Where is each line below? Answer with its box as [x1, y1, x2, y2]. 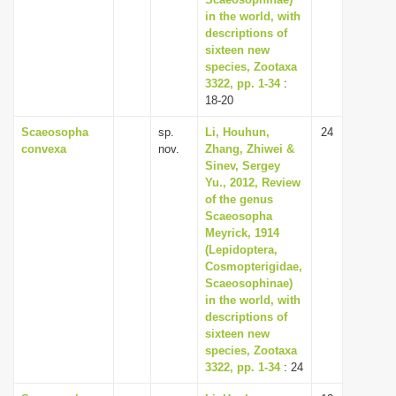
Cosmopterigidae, [205, 260, 302, 273]
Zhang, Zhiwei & [205, 142, 294, 156]
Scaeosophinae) [205, 277, 293, 290]
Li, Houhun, [205, 126, 270, 139]
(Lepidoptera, [205, 243, 278, 256]
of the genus [205, 193, 273, 206]
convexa [21, 142, 66, 156]
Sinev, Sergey [205, 159, 280, 172]
